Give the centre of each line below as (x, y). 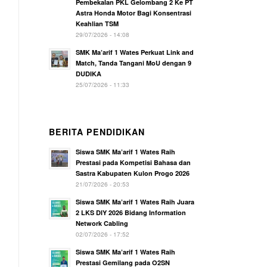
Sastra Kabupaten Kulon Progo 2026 (133, 173)
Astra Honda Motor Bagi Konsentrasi (134, 13)
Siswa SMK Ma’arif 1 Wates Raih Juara (135, 202)
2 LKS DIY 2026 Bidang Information (131, 212)
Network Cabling (102, 223)
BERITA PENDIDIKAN (97, 132)
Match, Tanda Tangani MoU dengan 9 (134, 63)
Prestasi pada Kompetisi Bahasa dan (133, 162)
